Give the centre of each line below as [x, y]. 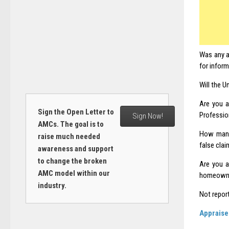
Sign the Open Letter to [76, 112]
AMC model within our [74, 173]
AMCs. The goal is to [71, 124]
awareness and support [75, 148]
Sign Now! [147, 116]
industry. [52, 185]
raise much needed [69, 136]
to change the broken [72, 161]
